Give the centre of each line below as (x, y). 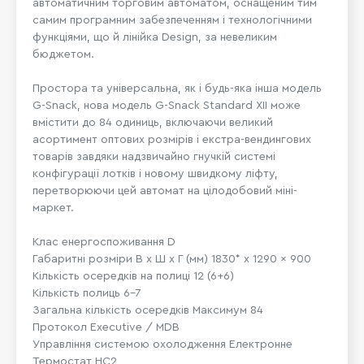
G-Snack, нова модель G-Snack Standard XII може (167, 105)
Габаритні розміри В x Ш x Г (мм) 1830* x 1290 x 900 (173, 259)
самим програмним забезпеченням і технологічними (172, 20)
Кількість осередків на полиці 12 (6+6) (133, 276)
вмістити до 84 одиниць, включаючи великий (153, 122)
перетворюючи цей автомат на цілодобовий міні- (165, 191)
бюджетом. (63, 54)
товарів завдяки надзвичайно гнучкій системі (154, 156)
